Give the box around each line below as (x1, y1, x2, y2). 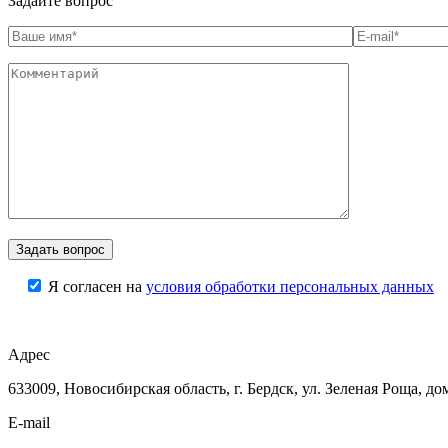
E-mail (8, 413, 50, 431)
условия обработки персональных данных (146, 277, 434, 295)
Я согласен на (48, 277, 146, 295)
